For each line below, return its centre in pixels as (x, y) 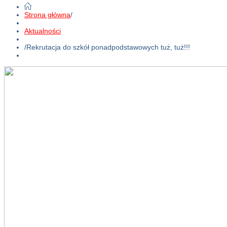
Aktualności (43, 31)
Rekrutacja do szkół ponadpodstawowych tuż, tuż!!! (108, 47)
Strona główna (47, 14)
